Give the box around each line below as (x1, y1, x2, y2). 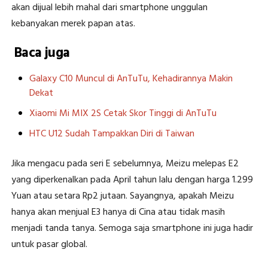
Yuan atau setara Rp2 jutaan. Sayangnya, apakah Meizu (11, 188, 234, 205)
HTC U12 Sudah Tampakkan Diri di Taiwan (29, 126, 194, 142)
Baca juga (14, 42, 70, 65)
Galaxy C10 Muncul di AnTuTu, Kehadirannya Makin (29, 71, 233, 87)
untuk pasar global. (11, 237, 87, 253)
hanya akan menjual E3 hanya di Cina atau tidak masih (11, 205, 225, 221)
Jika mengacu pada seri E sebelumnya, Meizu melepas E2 (11, 156, 239, 172)
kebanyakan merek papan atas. (11, 16, 135, 32)
